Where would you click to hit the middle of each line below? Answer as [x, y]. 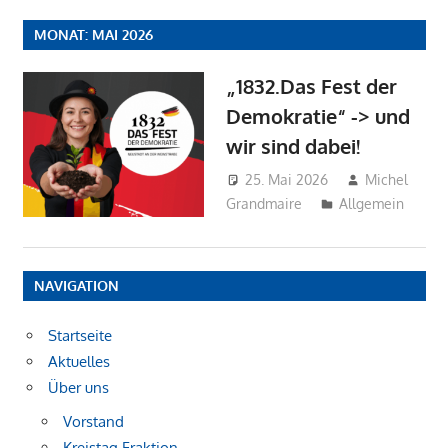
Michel [387, 179]
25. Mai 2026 [287, 179]
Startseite [80, 336]
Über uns [78, 388]
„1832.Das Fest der [312, 86]
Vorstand [93, 421]
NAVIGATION [76, 286]
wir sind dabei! [293, 146]
